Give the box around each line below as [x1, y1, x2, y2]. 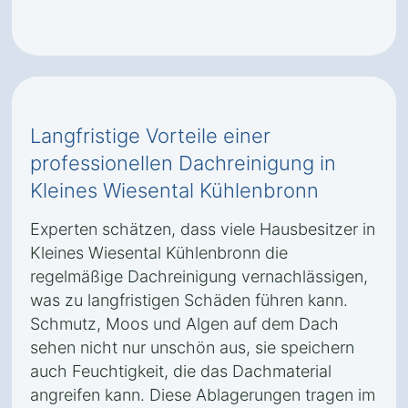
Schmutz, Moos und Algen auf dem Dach [30, 314, 339, 333]
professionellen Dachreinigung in [30, 151, 336, 175]
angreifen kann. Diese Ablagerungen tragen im [30, 385, 375, 404]
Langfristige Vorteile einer [30, 124, 270, 148]
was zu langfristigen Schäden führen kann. [30, 291, 348, 310]
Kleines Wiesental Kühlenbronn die [30, 243, 288, 262]
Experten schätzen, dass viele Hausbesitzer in [30, 219, 375, 239]
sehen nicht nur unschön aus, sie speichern [30, 338, 354, 357]
